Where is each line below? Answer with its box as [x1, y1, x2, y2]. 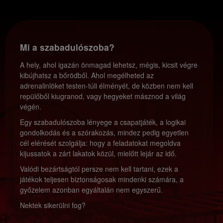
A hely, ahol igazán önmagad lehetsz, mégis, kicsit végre [20, 60, 198, 70]
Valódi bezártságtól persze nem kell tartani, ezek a [20, 164, 178, 174]
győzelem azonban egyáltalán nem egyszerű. [20, 185, 163, 195]
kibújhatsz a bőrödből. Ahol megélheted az [20, 70, 154, 80]
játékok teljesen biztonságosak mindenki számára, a [20, 174, 184, 184]
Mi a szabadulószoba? [20, 41, 114, 53]
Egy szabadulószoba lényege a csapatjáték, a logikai [20, 117, 186, 127]
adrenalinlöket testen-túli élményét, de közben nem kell [20, 81, 193, 91]
